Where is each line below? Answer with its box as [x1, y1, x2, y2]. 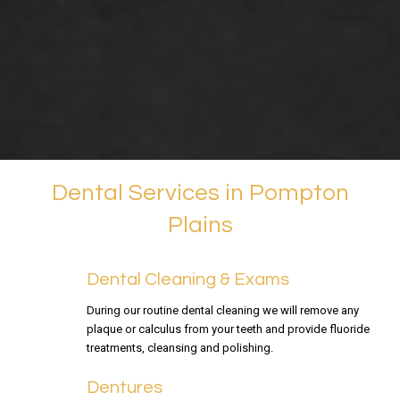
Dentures [86, 378, 162, 396]
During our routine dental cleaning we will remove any [86, 303, 359, 317]
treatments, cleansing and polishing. [86, 340, 273, 354]
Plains [167, 213, 233, 237]
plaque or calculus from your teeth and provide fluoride [86, 321, 370, 336]
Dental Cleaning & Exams [86, 270, 289, 288]
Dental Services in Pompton [51, 181, 349, 205]
